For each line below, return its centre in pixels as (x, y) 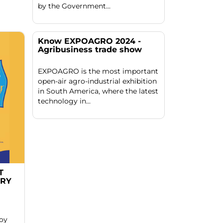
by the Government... (74, 6)
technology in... (64, 101)
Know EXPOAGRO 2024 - (89, 41)
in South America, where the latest (98, 91)
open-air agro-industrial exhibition (97, 81)
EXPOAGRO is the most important (98, 71)
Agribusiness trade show (90, 49)
